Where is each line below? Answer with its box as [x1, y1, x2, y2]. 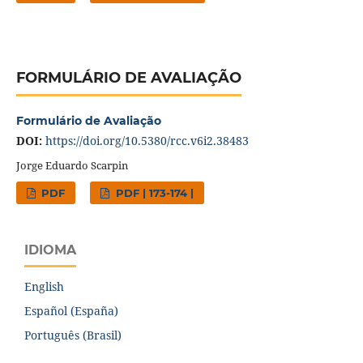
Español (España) [24, 303, 118, 319]
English [24, 279, 64, 295]
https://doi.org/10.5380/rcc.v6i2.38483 [45, 132, 249, 148]
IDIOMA [24, 241, 76, 258]
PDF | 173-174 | [112, 186, 194, 199]
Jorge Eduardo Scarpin [15, 157, 128, 173]
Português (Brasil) [24, 327, 122, 344]
